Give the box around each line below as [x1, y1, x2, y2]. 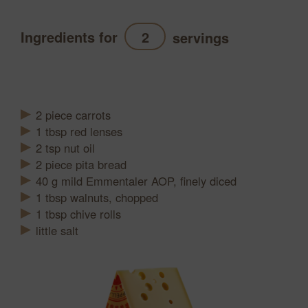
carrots [76, 107, 111, 124]
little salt [36, 222, 78, 239]
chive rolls [70, 206, 121, 223]
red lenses [70, 123, 122, 140]
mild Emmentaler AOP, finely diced [61, 173, 236, 190]
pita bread [76, 156, 126, 173]
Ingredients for [21, 26, 118, 47]
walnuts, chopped [70, 189, 158, 206]
